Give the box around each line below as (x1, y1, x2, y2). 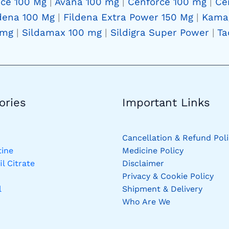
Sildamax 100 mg (22, 27, 102, 38)
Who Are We (122, 197, 170, 207)
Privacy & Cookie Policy (122, 171, 214, 181)
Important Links (122, 96, 210, 109)
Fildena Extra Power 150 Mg (63, 11, 193, 23)
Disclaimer (122, 158, 164, 169)
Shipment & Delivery (122, 184, 202, 194)
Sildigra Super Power (110, 27, 209, 38)
